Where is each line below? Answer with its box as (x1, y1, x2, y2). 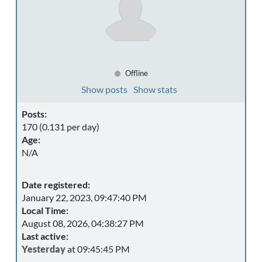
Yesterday (22, 243, 65, 254)
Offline (123, 68, 148, 78)
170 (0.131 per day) (22, 121, 99, 132)
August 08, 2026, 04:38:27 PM (22, 218, 144, 229)
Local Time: (22, 205, 68, 216)
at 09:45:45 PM (65, 243, 130, 254)
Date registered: (22, 179, 90, 190)
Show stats (133, 84, 177, 95)
